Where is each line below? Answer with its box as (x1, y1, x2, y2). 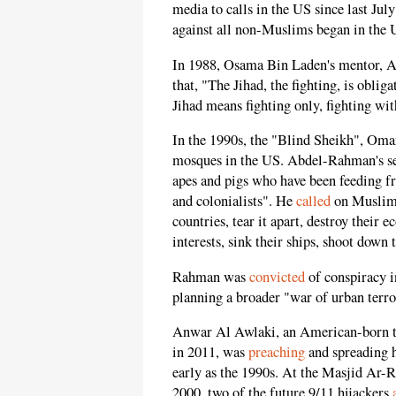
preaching (248, 342, 305, 362)
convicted (249, 266, 305, 286)
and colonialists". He (172, 191, 296, 211)
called (296, 191, 331, 211)
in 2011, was (172, 342, 248, 362)
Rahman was (172, 266, 249, 286)
